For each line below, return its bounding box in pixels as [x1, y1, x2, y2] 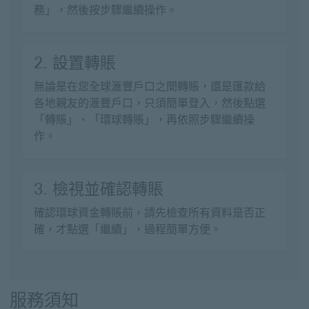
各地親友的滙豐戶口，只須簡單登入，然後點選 [34, 97, 266, 110]
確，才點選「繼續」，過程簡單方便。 [34, 223, 221, 236]
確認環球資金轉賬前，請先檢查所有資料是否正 [34, 206, 266, 219]
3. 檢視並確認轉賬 [34, 179, 163, 199]
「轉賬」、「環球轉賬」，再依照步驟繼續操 [34, 113, 255, 126]
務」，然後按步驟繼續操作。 [34, 3, 177, 17]
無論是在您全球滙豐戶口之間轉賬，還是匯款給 [34, 80, 266, 93]
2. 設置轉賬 [34, 53, 116, 72]
